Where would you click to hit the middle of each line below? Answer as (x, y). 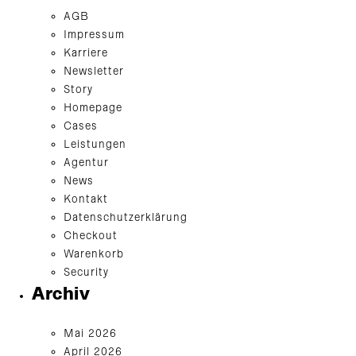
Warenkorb (94, 254)
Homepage (93, 108)
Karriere (86, 53)
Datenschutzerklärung (126, 218)
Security (86, 273)
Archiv (61, 295)
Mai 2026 (90, 334)
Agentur (86, 163)
